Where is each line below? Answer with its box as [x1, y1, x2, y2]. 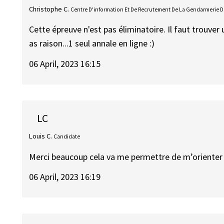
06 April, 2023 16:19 [29, 171, 101, 183]
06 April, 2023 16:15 [29, 57, 101, 69]
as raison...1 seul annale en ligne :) [29, 37, 155, 49]
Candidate [53, 133, 80, 140]
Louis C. [29, 131, 52, 141]
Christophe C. [29, 4, 69, 13]
